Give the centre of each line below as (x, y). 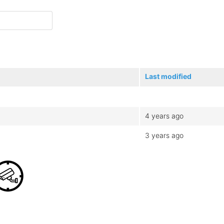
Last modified (168, 76)
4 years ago (164, 115)
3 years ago (164, 135)
